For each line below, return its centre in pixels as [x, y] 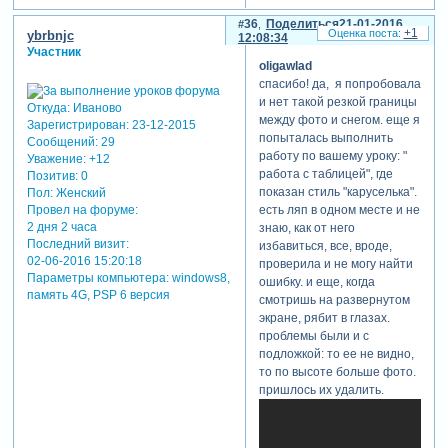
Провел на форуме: [82, 209]
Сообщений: [62, 141]
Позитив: [52, 175]
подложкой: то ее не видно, [336, 354]
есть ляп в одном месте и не [339, 210]
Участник [53, 52]
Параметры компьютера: [97, 277]
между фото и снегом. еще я [339, 120]
